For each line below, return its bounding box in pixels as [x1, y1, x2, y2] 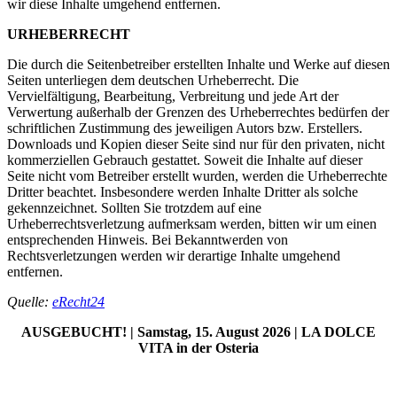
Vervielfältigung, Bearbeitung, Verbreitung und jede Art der [7, 89, 339, 104]
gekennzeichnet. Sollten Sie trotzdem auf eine [7, 200, 261, 215]
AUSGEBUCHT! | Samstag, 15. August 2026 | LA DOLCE [21, 324, 376, 339]
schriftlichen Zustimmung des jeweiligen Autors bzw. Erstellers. [7, 121, 362, 136]
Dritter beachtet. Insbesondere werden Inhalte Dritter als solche [7, 184, 358, 199]
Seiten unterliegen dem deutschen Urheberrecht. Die [7, 73, 299, 88]
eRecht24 [52, 294, 105, 309]
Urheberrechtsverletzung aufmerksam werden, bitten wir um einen [7, 216, 377, 231]
